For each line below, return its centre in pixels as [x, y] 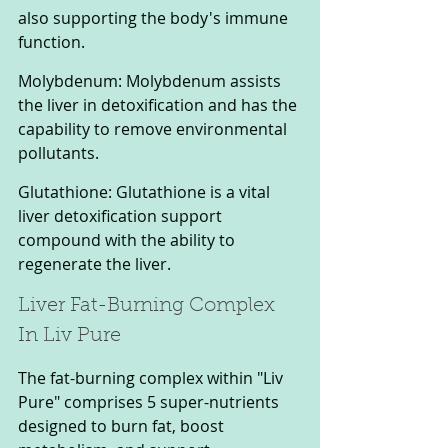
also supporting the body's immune [155, 17]
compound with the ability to [128, 239]
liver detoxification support [122, 215]
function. [53, 41]
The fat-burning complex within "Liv [152, 377]
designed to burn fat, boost [123, 425]
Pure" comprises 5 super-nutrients [150, 401]
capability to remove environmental [154, 128]
